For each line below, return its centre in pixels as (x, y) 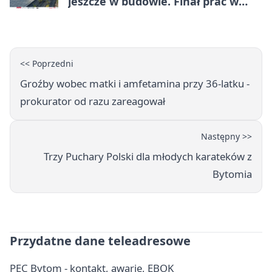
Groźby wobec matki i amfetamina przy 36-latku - (135, 84)
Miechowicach (106, 16)
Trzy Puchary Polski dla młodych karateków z (148, 157)
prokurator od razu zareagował (93, 101)
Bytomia (232, 174)
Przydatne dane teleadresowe (100, 241)
